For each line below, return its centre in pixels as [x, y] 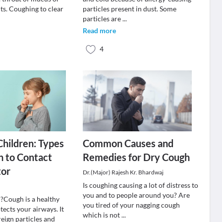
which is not [102, 215]
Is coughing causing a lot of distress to [140, 185]
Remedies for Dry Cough [136, 157]
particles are [102, 19]
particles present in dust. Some [129, 9]
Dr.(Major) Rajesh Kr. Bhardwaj [123, 172]
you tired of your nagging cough [131, 205]
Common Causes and [128, 143]
